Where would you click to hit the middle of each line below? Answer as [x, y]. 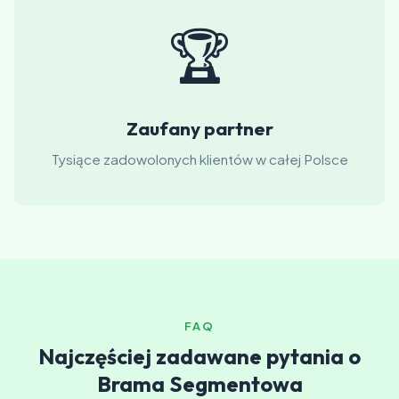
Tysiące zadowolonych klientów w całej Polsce [199, 159]
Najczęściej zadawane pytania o [199, 356]
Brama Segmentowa [199, 384]
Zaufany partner [199, 128]
